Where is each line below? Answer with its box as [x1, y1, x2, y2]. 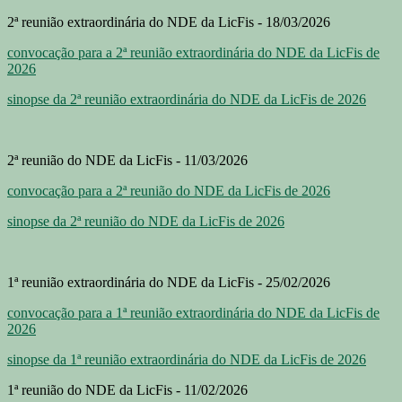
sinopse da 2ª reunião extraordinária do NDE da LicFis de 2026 [7, 91, 366, 107]
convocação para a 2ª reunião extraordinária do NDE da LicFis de [7, 44, 380, 60]
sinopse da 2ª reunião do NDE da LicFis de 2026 [7, 213, 284, 229]
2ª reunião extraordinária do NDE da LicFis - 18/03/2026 [7, 13, 330, 30]
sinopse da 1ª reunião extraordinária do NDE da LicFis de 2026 [7, 351, 366, 367]
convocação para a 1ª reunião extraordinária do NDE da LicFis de [7, 304, 380, 320]
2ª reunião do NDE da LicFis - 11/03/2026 [7, 152, 248, 168]
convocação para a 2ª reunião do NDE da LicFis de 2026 [7, 182, 330, 198]
